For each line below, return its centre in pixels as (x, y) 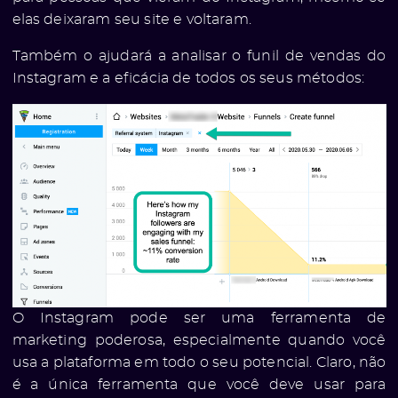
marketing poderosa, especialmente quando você (199, 341)
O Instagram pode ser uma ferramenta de (199, 318)
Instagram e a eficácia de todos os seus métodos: (188, 79)
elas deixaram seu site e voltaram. (134, 20)
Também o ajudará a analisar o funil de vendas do (199, 56)
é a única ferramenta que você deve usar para (199, 385)
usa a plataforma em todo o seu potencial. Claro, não (199, 363)
